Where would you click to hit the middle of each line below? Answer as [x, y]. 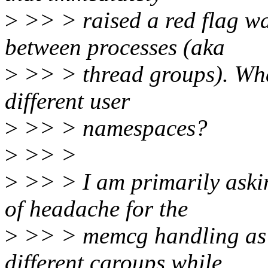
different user [67, 101]
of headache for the [96, 209]
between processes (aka [115, 47]
